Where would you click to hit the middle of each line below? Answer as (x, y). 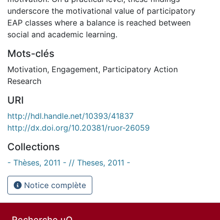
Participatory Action (140, 69)
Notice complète (54, 185)
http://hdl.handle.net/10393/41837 (70, 116)
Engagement (75, 69)
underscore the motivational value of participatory (101, 11)
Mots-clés (31, 53)
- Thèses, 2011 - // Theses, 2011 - (69, 162)
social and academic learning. (62, 34)
